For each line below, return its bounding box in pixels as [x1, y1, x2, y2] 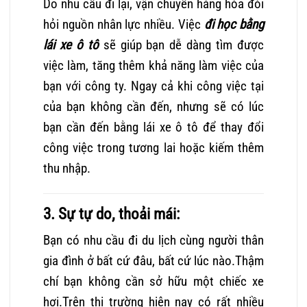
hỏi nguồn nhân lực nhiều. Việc [43, 16, 201, 32]
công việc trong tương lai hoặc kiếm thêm [43, 139, 264, 156]
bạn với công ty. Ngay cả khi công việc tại [43, 77, 264, 94]
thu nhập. [43, 160, 90, 176]
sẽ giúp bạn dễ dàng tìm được [98, 36, 265, 53]
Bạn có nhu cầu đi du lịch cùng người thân [43, 232, 264, 249]
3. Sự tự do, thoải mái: [43, 204, 180, 223]
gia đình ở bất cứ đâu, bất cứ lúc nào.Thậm [43, 253, 264, 269]
